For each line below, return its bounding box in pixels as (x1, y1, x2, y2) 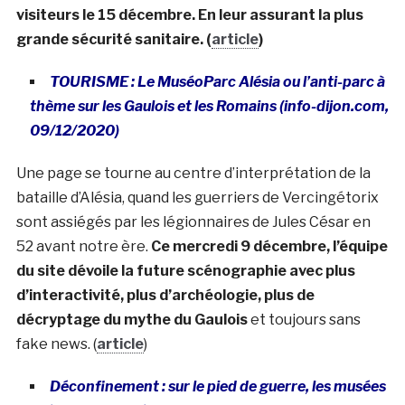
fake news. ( (15, 334, 97, 353)
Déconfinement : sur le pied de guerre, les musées (49, 377, 386, 395)
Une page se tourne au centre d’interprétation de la (15, 164, 371, 182)
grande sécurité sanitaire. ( (15, 30, 212, 48)
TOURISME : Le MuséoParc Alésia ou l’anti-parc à (49, 72, 388, 90)
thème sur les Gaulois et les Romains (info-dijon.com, (29, 97, 389, 115)
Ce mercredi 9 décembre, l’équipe (150, 237, 388, 255)
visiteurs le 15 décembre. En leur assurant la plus (15, 5, 363, 24)
